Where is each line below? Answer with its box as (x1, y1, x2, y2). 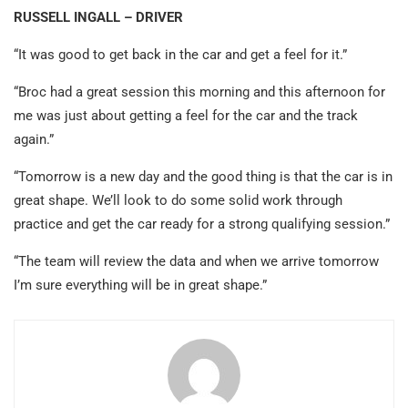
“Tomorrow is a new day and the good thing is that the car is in (14, 168, 393, 186)
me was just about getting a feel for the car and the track (14, 107, 358, 125)
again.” (14, 131, 54, 148)
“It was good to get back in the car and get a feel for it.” (14, 46, 347, 64)
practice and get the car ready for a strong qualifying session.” (14, 216, 390, 233)
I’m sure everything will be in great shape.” (14, 277, 267, 294)
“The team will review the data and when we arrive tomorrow (14, 253, 379, 270)
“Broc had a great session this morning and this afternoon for (14, 84, 385, 101)
